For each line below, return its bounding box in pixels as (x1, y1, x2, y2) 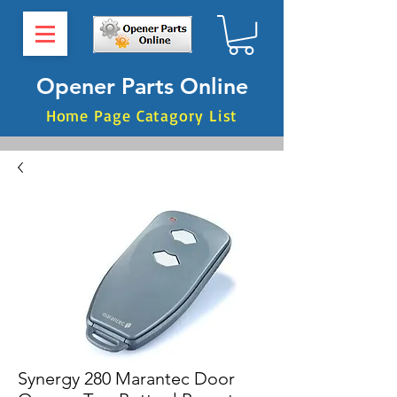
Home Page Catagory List (45, 105, 238, 126)
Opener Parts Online (35, 73, 248, 100)
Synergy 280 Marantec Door (18, 368, 235, 390)
